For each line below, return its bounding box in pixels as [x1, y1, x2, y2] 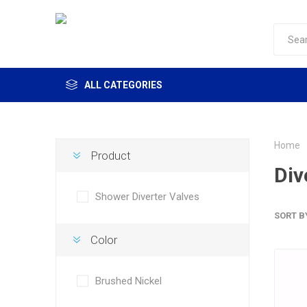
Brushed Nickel [95, 275, 162, 287]
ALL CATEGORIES [84, 79, 162, 90]
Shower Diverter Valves [95, 191, 199, 203]
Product [90, 149, 131, 162]
